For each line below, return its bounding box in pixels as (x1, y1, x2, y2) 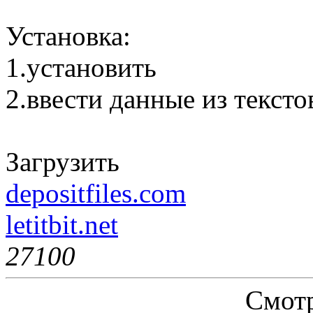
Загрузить (6, 147, 119, 177)
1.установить (6, 52, 156, 82)
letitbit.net (6, 210, 118, 240)
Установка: (6, 21, 131, 51)
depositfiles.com (6, 178, 186, 208)
